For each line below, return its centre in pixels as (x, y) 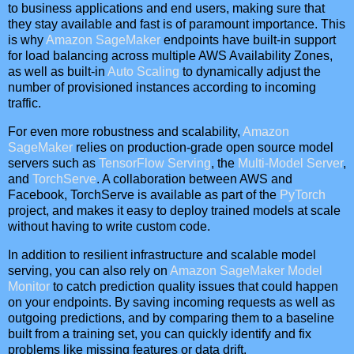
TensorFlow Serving (155, 163)
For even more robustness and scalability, (125, 131)
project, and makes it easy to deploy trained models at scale (174, 210)
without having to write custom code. (109, 226)
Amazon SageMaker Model (246, 270)
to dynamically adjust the (250, 71)
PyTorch (303, 194)
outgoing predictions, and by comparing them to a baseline (171, 318)
